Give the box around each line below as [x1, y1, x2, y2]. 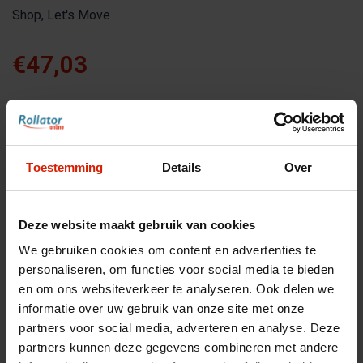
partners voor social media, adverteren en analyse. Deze [19, 321, 340, 335]
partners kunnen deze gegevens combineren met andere [19, 340, 339, 354]
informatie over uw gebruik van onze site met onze [19, 301, 305, 315]
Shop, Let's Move [12, 6, 110, 23]
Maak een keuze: [12, 133, 121, 150]
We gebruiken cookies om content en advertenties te [19, 243, 316, 257]
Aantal [12, 226, 52, 243]
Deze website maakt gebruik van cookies [19, 217, 256, 232]
